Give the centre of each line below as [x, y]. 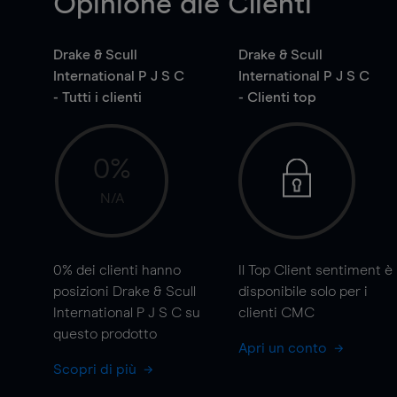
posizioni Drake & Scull [125, 292]
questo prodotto [105, 334]
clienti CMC [276, 313]
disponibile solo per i [303, 292]
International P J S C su [127, 313]
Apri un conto [284, 348]
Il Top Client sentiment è [315, 270]
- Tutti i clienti [97, 97]
